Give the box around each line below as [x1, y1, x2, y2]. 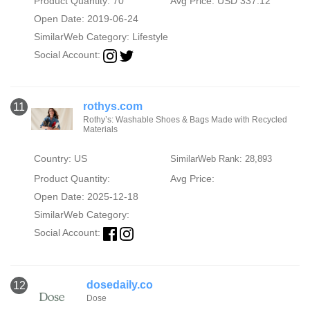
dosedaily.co [86, 278, 153, 291]
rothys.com [82, 100, 143, 113]
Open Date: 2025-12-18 [33, 191, 138, 203]
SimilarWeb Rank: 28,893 [170, 154, 272, 165]
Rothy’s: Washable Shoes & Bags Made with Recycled [82, 115, 287, 125]
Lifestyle [131, 31, 168, 43]
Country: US [33, 153, 87, 165]
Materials [82, 125, 118, 135]
